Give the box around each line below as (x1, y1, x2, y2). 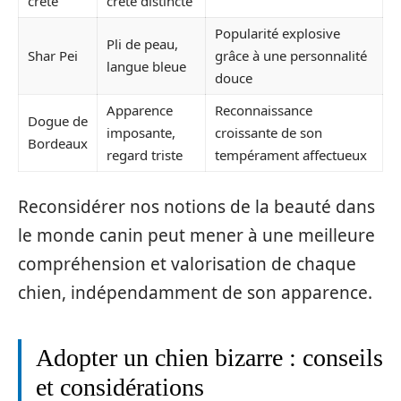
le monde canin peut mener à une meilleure (18, 223, 375, 247)
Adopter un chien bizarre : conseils (36, 343, 383, 371)
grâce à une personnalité (215, 47, 367, 65)
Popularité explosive (215, 24, 340, 43)
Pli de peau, (107, 35, 178, 54)
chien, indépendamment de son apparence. (18, 280, 372, 304)
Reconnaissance (215, 101, 312, 120)
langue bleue (107, 57, 186, 76)
